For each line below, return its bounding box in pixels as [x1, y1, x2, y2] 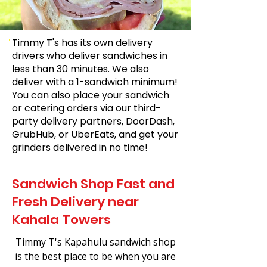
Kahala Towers [12, 210, 111, 229]
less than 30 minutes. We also [12, 62, 149, 76]
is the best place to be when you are [15, 250, 176, 263]
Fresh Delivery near [12, 193, 139, 211]
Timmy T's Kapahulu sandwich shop [15, 235, 176, 249]
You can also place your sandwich [12, 88, 169, 102]
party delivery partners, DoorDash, [12, 114, 175, 128]
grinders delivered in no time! [12, 141, 148, 154]
